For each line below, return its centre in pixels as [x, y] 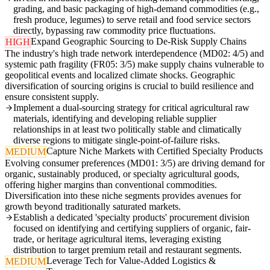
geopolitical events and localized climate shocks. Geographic [120, 75]
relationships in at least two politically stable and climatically [127, 130]
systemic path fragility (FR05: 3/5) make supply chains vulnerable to [134, 64]
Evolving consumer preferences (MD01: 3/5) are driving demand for [135, 163]
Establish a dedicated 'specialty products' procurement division [131, 218]
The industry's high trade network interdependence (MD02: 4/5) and [134, 54]
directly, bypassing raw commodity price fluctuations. [115, 31]
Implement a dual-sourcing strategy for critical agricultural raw [131, 108]
